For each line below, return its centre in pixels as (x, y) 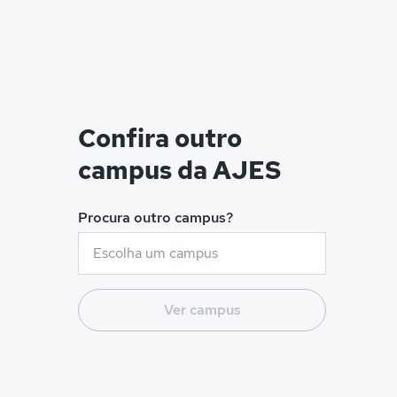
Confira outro (160, 138)
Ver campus (202, 310)
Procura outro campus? (156, 218)
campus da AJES (179, 170)
